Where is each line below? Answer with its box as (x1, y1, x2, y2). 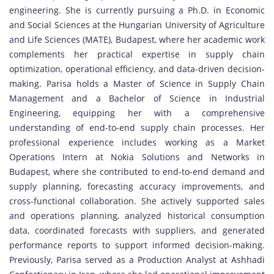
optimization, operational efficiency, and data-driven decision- (9, 62, 265, 75)
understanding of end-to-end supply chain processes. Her (9, 121, 265, 133)
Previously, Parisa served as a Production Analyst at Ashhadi (9, 253, 265, 265)
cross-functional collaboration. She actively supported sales (9, 194, 265, 207)
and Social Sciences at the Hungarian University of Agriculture (9, 18, 265, 31)
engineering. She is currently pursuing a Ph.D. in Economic (9, 4, 265, 16)
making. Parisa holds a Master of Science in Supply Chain (9, 77, 265, 89)
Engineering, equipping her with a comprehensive (9, 106, 265, 119)
